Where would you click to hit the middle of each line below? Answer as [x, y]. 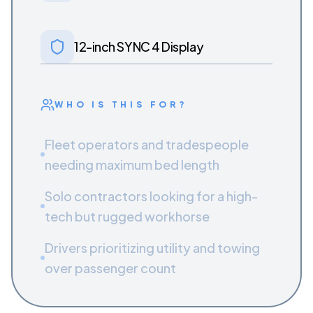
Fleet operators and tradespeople [147, 144]
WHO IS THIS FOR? [121, 104]
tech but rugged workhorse [127, 216]
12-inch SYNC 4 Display [139, 46]
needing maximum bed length [132, 165]
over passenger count [110, 268]
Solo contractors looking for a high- [151, 196]
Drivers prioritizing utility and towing [152, 248]
